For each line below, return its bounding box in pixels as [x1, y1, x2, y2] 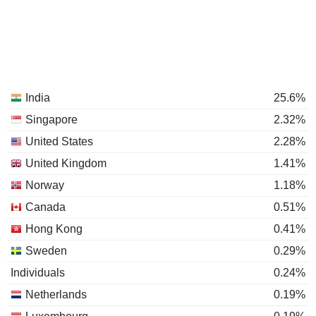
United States [25, 135, 93, 147]
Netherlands [25, 288, 87, 300]
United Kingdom [25, 157, 107, 169]
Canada [25, 201, 66, 213]
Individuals [11, 267, 65, 279]
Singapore [25, 114, 78, 126]
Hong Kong [25, 223, 83, 235]
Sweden [25, 245, 67, 257]
